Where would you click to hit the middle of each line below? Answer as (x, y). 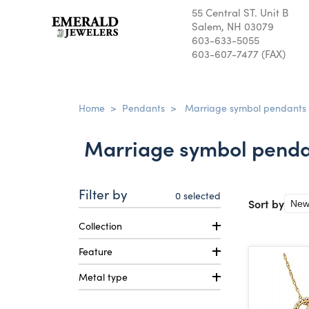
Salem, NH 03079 (233, 26)
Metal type (103, 277)
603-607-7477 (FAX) (239, 53)
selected (201, 195)
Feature (96, 251)
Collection (100, 226)
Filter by (103, 193)
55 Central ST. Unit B (240, 12)
